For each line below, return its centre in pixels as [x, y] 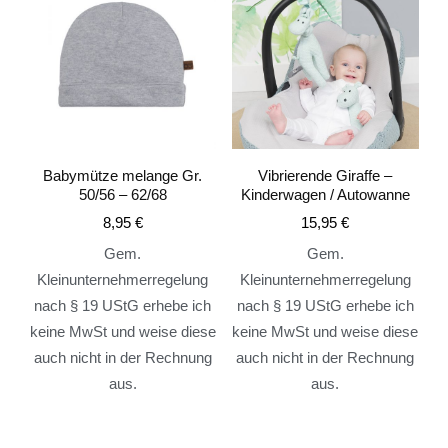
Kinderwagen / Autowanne [325, 194]
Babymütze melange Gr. [123, 175]
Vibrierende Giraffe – [325, 175]
